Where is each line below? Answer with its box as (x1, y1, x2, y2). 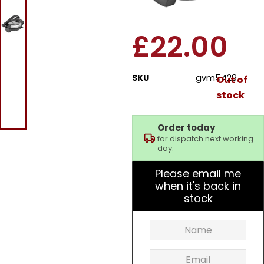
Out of (216, 72, 247, 87)
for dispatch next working (157, 133, 253, 144)
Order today (157, 121, 215, 134)
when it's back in (155, 178, 241, 193)
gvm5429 (196, 71, 237, 84)
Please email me (155, 166, 241, 181)
